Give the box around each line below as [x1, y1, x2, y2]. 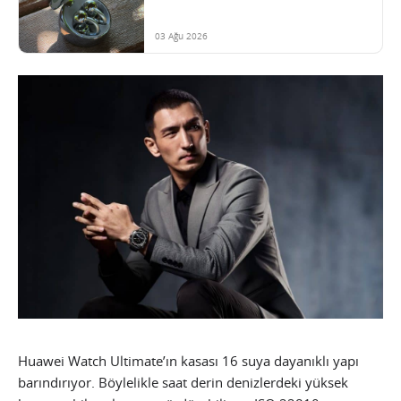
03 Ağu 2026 [155, 30, 208, 43]
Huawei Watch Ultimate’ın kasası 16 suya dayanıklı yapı [18, 352, 359, 371]
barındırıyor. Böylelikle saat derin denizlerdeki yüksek [18, 373, 348, 392]
